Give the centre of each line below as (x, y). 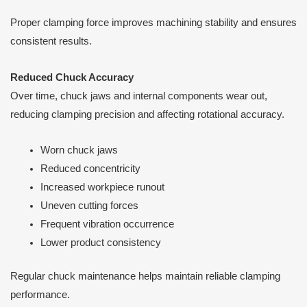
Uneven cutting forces (89, 206)
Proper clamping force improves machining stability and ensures (153, 23)
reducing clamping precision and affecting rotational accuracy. (147, 114)
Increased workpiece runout (102, 187)
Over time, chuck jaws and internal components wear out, (139, 96)
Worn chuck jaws (79, 150)
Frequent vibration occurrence (107, 224)
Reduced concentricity (90, 169)
